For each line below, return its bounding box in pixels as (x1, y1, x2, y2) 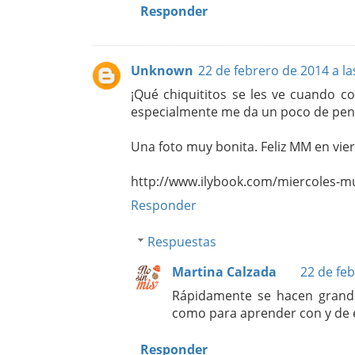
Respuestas (147, 232, 216, 250)
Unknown (131, 61, 193, 79)
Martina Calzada (172, 262, 277, 281)
